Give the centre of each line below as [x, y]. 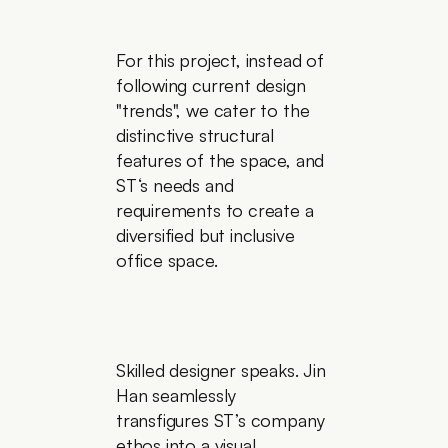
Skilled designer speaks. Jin [220, 370]
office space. [166, 260]
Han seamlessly [175, 395]
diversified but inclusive [205, 235]
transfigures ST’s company [220, 420]
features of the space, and [220, 160]
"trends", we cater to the [212, 110]
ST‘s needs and [174, 185]
